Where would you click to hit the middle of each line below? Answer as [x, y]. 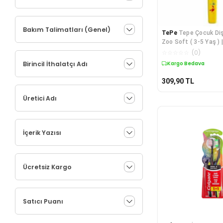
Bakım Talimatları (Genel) [67, 29]
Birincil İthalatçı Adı [55, 64]
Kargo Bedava [186, 63]
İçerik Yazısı [42, 132]
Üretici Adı [40, 98]
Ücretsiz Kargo [47, 167]
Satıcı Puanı [43, 201]
